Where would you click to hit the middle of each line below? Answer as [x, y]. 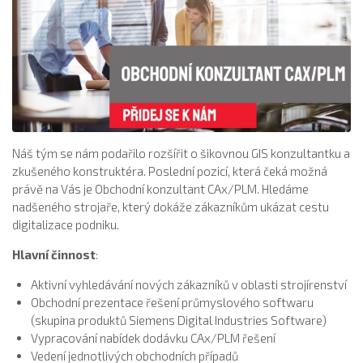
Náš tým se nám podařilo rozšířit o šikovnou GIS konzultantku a [181, 154]
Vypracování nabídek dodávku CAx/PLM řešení [153, 338]
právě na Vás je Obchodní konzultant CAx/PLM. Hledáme [160, 189]
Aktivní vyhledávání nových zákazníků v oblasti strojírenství [188, 285]
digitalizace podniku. [66, 225]
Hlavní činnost [54, 255]
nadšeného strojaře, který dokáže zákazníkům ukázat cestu [171, 207]
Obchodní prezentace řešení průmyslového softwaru [172, 303]
